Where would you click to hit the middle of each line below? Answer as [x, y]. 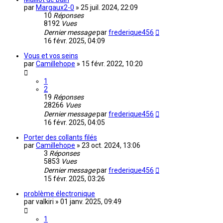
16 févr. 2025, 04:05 [74, 123]
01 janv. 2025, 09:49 [91, 202]
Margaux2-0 [55, 8]
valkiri [45, 202]
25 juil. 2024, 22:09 [109, 8]
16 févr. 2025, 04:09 [74, 41]
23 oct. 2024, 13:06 [111, 146]
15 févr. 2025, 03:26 [74, 179]
